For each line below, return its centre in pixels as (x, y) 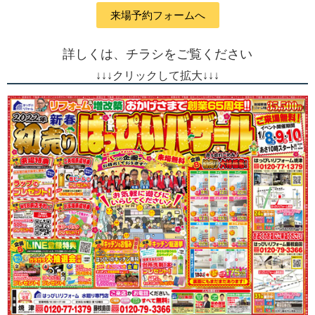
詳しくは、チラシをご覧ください (157, 54)
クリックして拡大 (157, 76)
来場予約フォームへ (157, 15)
